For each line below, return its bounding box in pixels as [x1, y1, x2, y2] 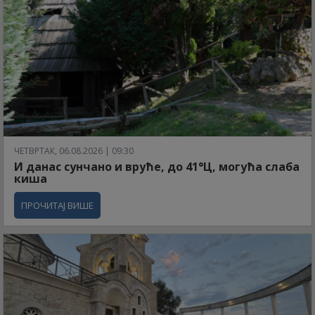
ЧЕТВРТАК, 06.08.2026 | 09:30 [14, 144, 134, 157]
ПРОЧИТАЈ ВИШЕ [21, 198, 94, 212]
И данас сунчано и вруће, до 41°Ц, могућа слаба [14, 158, 300, 174]
